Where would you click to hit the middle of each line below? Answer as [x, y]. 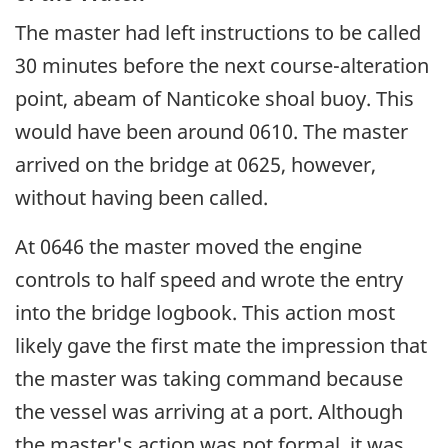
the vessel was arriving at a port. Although [209, 412]
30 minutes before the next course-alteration [222, 66]
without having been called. [141, 198]
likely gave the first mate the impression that [221, 346]
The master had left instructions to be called [218, 33]
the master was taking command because [209, 379]
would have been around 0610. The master [211, 132]
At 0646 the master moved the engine [188, 247]
